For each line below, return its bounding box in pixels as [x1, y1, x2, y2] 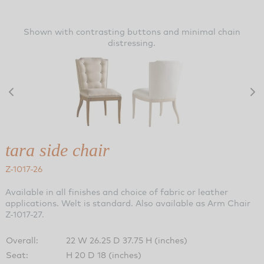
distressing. [108, 37, 156, 48]
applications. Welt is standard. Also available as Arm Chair [5, 197, 250, 209]
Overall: [5, 234, 38, 246]
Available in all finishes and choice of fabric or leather [5, 186, 228, 197]
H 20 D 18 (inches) [65, 249, 141, 260]
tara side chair [5, 140, 110, 160]
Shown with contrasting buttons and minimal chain [23, 25, 240, 37]
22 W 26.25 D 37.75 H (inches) [65, 234, 187, 246]
